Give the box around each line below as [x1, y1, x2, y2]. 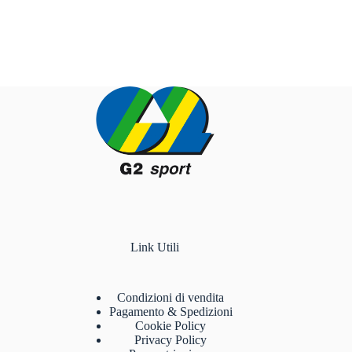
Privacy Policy [134, 333, 207, 347]
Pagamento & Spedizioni [108, 305, 233, 319]
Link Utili [130, 240, 180, 255]
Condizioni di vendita [117, 291, 225, 305]
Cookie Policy [135, 319, 207, 333]
